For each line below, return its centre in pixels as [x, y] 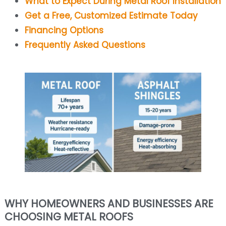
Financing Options [64, 31]
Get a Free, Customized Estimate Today [111, 16]
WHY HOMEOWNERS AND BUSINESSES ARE [109, 204]
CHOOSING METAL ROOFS [69, 217]
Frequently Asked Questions [85, 45]
